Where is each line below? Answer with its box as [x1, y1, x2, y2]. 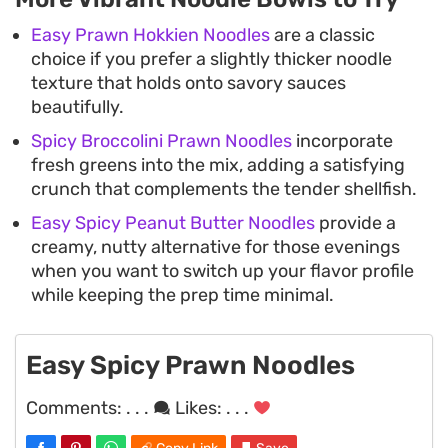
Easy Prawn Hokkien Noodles [31, 23, 270, 46]
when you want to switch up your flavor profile [31, 259, 414, 282]
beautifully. [31, 95, 124, 118]
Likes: [171, 396, 226, 419]
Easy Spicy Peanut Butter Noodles [31, 211, 315, 234]
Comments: [26, 396, 126, 419]
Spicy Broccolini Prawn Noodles [31, 129, 292, 152]
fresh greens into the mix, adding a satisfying [31, 153, 405, 176]
